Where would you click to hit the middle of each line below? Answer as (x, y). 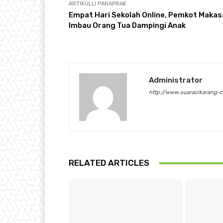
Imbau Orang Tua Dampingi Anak (127, 26)
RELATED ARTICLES (109, 163)
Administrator (176, 80)
